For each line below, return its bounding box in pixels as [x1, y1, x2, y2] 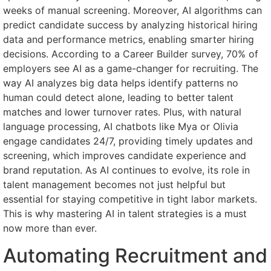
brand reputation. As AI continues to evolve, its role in [3, 164, 250, 177]
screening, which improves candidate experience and [3, 149, 246, 162]
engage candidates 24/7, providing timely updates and [3, 135, 253, 148]
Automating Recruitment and [3, 243, 267, 267]
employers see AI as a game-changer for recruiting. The [3, 62, 258, 75]
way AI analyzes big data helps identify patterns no [3, 77, 238, 90]
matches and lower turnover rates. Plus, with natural [3, 106, 241, 119]
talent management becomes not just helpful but [3, 178, 226, 191]
